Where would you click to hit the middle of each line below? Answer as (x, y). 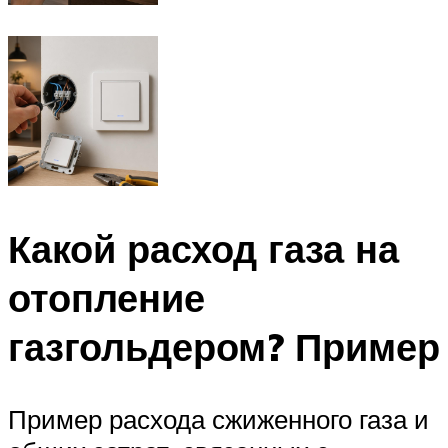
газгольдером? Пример (224, 347)
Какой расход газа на (203, 249)
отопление (106, 298)
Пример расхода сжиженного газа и (218, 419)
